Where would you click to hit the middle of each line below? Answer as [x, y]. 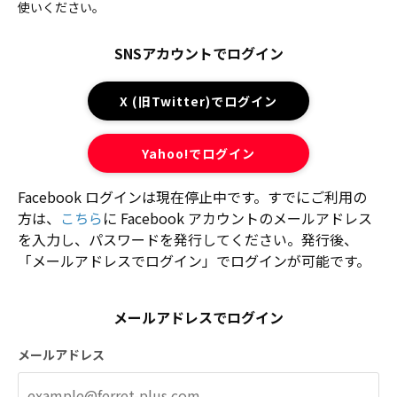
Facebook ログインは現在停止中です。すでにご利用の [192, 196]
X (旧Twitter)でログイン [198, 101]
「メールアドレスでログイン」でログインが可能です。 [194, 260]
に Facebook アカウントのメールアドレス [237, 218]
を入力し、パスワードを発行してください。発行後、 [188, 239]
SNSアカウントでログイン [198, 53]
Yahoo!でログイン [198, 153]
